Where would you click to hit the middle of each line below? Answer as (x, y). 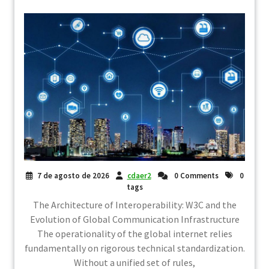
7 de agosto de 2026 (73, 175)
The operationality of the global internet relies (134, 233)
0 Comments (195, 175)
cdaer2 (139, 175)
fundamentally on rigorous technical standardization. (134, 248)
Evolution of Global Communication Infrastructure (134, 219)
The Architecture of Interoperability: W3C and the (134, 204)
